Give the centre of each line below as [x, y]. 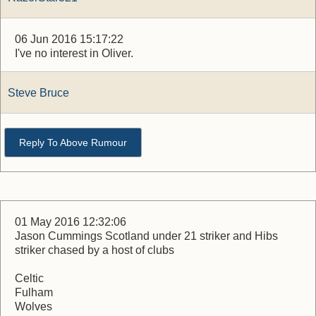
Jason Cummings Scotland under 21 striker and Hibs [146, 236]
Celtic [29, 278]
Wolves [34, 306]
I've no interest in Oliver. [74, 53]
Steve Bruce [38, 93]
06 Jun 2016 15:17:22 [69, 39]
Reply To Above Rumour [73, 142]
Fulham [34, 292]
